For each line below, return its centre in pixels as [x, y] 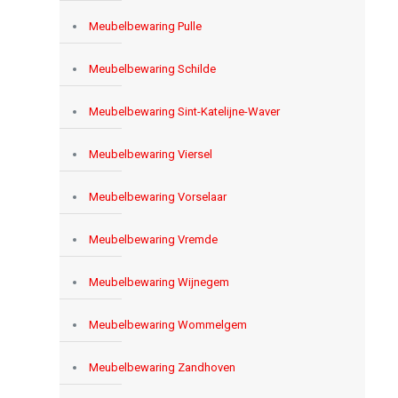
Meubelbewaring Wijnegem [159, 282]
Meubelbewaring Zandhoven [162, 367]
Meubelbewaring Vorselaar [157, 196]
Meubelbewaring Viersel [150, 154]
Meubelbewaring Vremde [153, 239]
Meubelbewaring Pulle [145, 26]
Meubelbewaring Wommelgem [167, 324]
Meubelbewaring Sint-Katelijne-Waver [184, 111]
